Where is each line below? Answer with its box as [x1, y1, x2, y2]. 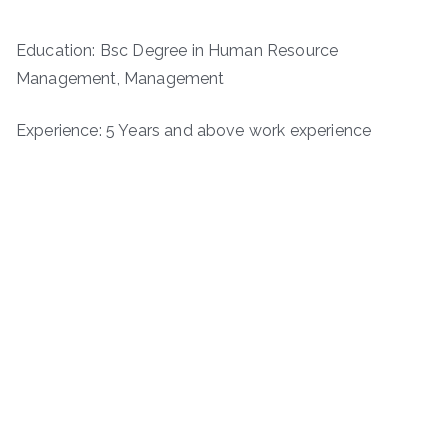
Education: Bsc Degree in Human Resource [16, 41, 339, 61]
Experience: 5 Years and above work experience [16, 121, 372, 141]
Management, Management [16, 69, 225, 89]
